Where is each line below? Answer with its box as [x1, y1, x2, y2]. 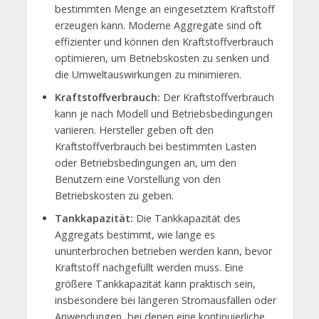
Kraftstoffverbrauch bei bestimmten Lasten [54, 139, 256, 153]
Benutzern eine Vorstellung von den [54, 172, 221, 186]
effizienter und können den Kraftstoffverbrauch [54, 34, 273, 48]
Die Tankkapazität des [132, 211, 241, 225]
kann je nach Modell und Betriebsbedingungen [54, 106, 273, 120]
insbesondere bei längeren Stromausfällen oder [54, 293, 276, 307]
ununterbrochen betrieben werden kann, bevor [54, 244, 272, 258]
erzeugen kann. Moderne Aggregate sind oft [54, 18, 262, 32]
